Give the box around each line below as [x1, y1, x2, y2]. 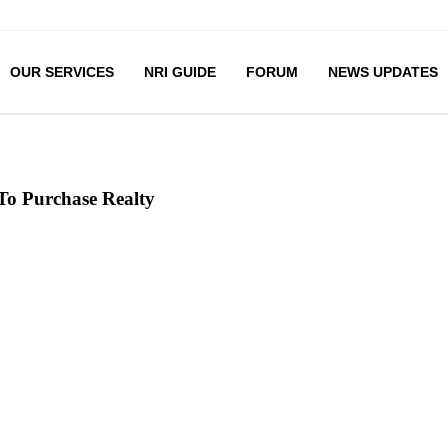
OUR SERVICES [9, 64, 114, 80]
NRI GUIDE [143, 64, 216, 80]
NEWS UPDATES [327, 64, 438, 80]
